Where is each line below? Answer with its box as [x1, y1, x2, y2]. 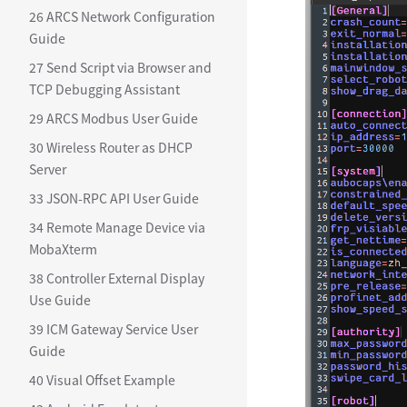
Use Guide [29, 291, 91, 309]
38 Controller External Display [29, 269, 204, 287]
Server [29, 160, 66, 178]
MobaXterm [29, 240, 97, 258]
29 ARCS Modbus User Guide [29, 109, 198, 127]
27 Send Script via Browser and [29, 58, 212, 76]
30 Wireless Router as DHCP [29, 138, 193, 156]
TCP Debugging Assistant [29, 80, 180, 98]
